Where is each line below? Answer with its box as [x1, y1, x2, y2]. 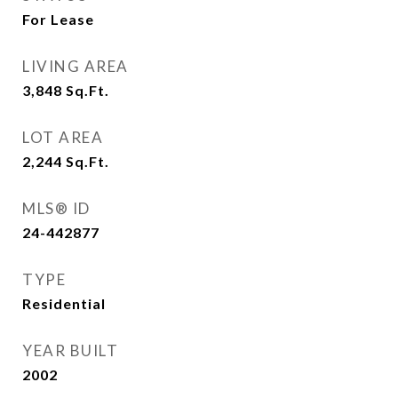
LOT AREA [22, 128, 103, 147]
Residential [22, 295, 106, 312]
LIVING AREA [22, 57, 129, 76]
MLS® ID [22, 199, 91, 218]
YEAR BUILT [22, 341, 118, 360]
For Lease [22, 11, 94, 28]
